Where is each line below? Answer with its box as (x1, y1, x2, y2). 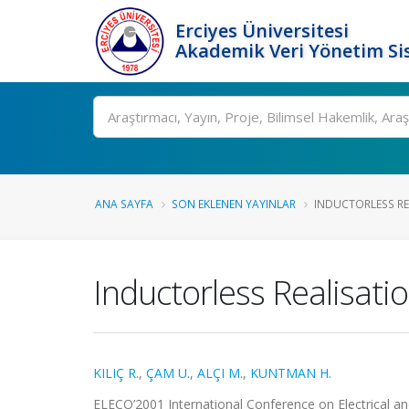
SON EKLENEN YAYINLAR (172, 196, 296, 211)
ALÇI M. (197, 364, 243, 382)
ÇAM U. (146, 364, 190, 382)
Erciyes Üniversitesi (175, 18, 349, 43)
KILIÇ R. (93, 364, 139, 382)
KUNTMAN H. (250, 364, 331, 382)
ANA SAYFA (95, 196, 153, 211)
